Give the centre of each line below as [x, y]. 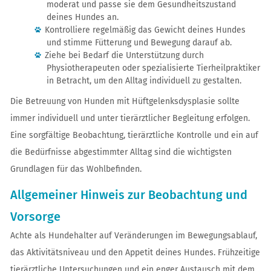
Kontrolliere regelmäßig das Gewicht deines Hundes [145, 30]
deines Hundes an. [82, 17]
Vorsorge [35, 217]
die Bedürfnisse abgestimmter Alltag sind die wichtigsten [121, 152]
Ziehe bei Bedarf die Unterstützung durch [124, 55]
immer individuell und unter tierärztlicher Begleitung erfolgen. [130, 118]
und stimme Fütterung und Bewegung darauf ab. [139, 43]
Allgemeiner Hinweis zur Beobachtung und [129, 195]
